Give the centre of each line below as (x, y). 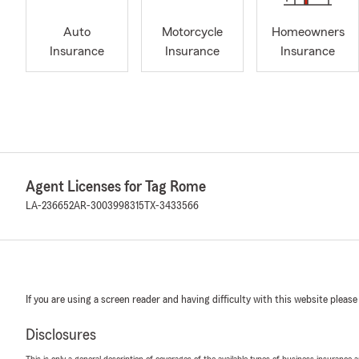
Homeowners (308, 32)
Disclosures (61, 335)
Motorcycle (192, 32)
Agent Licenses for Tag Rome (116, 187)
